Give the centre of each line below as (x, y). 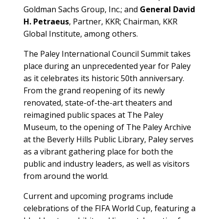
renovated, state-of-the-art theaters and (98, 102)
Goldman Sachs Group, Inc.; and (82, 9)
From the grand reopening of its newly (94, 90)
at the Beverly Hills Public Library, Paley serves (109, 139)
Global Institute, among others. (82, 33)
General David (167, 9)
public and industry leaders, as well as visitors (107, 164)
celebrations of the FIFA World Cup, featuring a (109, 208)
